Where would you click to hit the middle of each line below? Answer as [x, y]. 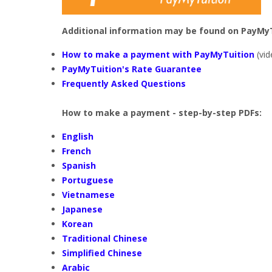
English [78, 136]
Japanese [82, 209]
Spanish [79, 165]
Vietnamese [88, 195]
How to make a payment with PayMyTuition [158, 54]
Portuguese [88, 180]
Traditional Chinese [105, 238]
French [76, 151]
